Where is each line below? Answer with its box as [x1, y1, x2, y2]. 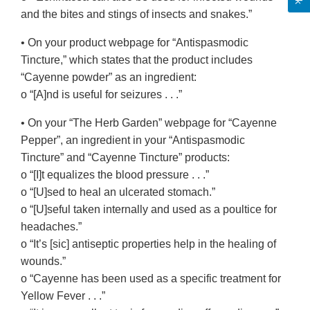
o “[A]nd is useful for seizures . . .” [21, 89, 182, 101]
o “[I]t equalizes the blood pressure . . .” [21, 169, 209, 181]
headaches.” [21, 221, 82, 233]
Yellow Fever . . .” [21, 290, 105, 302]
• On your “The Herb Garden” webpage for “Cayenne [21, 117, 277, 129]
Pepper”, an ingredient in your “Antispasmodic [21, 134, 245, 147]
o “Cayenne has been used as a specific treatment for [21, 273, 281, 285]
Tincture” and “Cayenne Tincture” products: [21, 152, 230, 164]
